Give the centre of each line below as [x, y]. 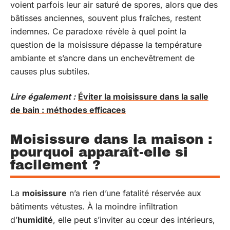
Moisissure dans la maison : [111, 139]
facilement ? [55, 165]
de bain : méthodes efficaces [68, 110]
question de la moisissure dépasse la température [106, 45]
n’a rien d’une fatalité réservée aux [134, 193]
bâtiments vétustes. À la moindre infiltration [94, 206]
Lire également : [43, 96]
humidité [35, 219]
